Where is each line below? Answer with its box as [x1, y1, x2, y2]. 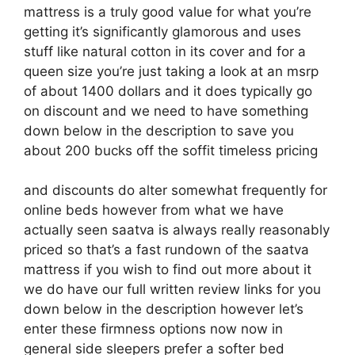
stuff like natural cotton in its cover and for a [24, 43, 306, 59]
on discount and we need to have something [24, 102, 308, 119]
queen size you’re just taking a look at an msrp [24, 63, 319, 79]
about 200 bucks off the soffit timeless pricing [24, 142, 318, 158]
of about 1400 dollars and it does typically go [24, 82, 312, 99]
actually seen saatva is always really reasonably [24, 222, 330, 238]
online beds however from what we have [24, 202, 284, 218]
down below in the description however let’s [24, 301, 303, 317]
